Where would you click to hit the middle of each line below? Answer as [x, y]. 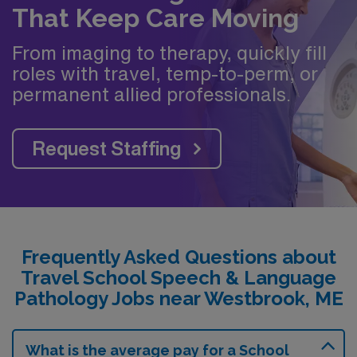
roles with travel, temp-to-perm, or [165, 73]
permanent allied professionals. [151, 94]
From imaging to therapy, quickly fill [169, 52]
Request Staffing [107, 148]
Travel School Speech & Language [178, 277]
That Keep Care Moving [155, 18]
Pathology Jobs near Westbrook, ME [178, 298]
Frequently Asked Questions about [178, 257]
